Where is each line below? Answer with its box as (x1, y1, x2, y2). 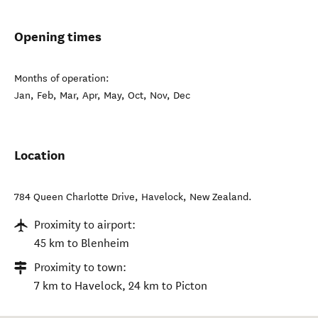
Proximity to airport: (34, 218, 136, 231)
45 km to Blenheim (34, 236, 129, 250)
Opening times (14, 28, 102, 45)
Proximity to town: (34, 261, 126, 274)
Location (14, 147, 65, 163)
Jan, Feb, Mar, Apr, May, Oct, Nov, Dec (14, 89, 190, 102)
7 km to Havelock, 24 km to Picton (34, 279, 207, 292)
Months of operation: (14, 72, 109, 84)
